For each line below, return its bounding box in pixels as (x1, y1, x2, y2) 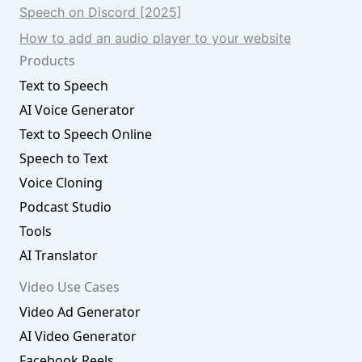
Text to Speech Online (19, 125, 152, 143)
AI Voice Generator (19, 101, 135, 119)
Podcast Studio (19, 198, 112, 216)
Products (19, 52, 75, 69)
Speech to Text (19, 149, 108, 167)
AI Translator (19, 246, 98, 264)
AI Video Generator (19, 327, 137, 345)
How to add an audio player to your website (19, 30, 291, 46)
